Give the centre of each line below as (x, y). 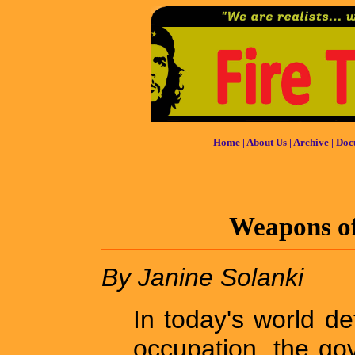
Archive (311, 142)
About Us (267, 142)
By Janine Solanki (202, 277)
